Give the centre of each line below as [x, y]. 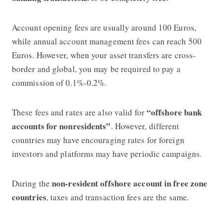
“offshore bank [174, 112]
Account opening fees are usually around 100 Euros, [104, 27]
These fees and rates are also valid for [79, 112]
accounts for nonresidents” [61, 126]
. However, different [145, 126]
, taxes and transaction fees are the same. [118, 197]
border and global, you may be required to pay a [96, 69]
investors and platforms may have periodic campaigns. [107, 153]
